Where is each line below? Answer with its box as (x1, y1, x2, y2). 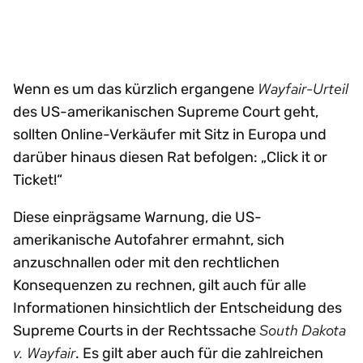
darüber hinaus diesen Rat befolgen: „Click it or (13, 147, 327, 166)
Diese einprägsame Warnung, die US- (13, 207, 262, 226)
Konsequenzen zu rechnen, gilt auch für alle (13, 275, 306, 294)
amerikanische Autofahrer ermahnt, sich (13, 230, 284, 249)
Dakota (301, 320, 346, 340)
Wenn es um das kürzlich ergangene (13, 79, 258, 98)
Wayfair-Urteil (258, 79, 348, 98)
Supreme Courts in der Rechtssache (13, 321, 259, 340)
